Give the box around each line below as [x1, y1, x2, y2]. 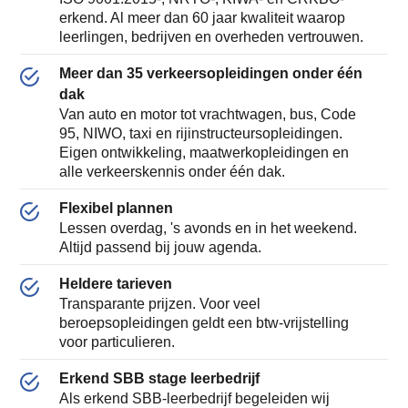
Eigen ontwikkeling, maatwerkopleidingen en [58, 144, 349, 160]
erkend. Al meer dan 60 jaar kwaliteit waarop [58, 9, 345, 25]
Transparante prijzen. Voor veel [58, 295, 260, 311]
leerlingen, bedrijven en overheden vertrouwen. [58, 28, 363, 45]
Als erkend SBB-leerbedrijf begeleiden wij [58, 390, 330, 406]
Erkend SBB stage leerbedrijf [58, 370, 260, 386]
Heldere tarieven [58, 275, 172, 291]
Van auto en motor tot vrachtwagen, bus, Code [58, 106, 356, 122]
